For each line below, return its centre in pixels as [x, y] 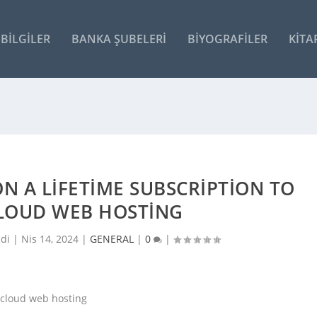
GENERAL [111, 238]
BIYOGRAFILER [227, 39]
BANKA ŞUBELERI [119, 39]
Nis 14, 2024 [50, 238]
